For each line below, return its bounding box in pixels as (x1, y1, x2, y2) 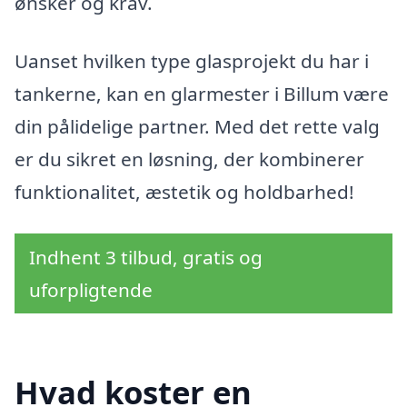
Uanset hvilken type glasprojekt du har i (15, 47, 369, 74)
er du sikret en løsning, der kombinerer (15, 145, 364, 172)
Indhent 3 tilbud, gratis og (29, 243, 263, 270)
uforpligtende (29, 276, 153, 303)
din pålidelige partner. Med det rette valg (15, 113, 380, 139)
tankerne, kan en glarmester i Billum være (15, 80, 389, 106)
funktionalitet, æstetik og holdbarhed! (15, 178, 354, 204)
